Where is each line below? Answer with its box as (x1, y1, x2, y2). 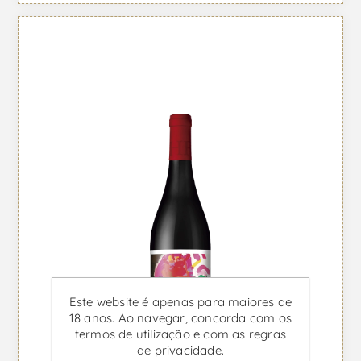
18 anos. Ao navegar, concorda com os (68, 310, 293, 326)
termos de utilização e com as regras (74, 326, 287, 342)
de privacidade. (137, 342, 224, 358)
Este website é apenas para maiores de (68, 294, 293, 309)
